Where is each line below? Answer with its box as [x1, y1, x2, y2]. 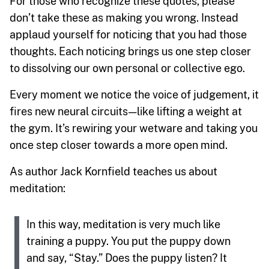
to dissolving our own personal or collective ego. [10, 61, 245, 74]
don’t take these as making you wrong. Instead [10, 11, 238, 24]
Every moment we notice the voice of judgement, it [10, 88, 259, 101]
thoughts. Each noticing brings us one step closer [10, 44, 251, 58]
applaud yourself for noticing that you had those [10, 28, 247, 41]
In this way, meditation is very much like [26, 217, 220, 231]
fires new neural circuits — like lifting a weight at [10, 104, 242, 118]
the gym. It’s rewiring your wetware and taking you [10, 121, 258, 134]
